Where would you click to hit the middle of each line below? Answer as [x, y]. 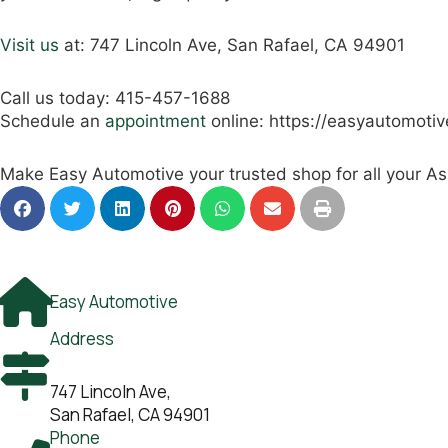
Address [82, 338]
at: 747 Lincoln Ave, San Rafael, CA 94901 [232, 44]
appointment [155, 120]
